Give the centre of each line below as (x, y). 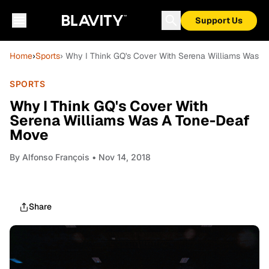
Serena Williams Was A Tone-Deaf (130, 120)
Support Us (219, 20)
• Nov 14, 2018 (120, 157)
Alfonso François (56, 157)
